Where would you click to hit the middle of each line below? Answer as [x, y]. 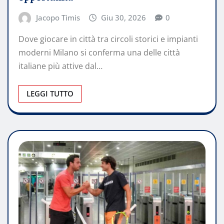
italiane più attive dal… [60, 66]
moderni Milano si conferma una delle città [99, 53]
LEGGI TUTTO [50, 94]
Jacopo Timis [58, 17]
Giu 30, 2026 [124, 17]
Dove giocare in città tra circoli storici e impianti [108, 39]
